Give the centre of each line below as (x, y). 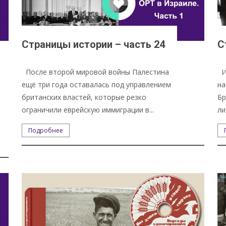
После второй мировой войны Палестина (95, 72)
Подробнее (45, 130)
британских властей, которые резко (84, 97)
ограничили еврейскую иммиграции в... (88, 109)
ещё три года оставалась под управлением (96, 84)
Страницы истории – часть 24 (93, 44)
